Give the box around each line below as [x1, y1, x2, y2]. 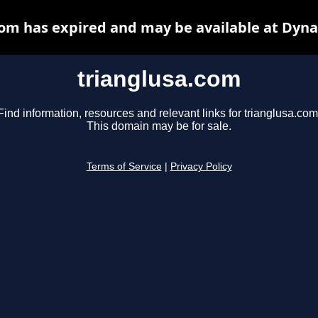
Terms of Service [86, 161, 162, 172]
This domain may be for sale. [87, 120, 231, 133]
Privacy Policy [170, 161, 232, 172]
